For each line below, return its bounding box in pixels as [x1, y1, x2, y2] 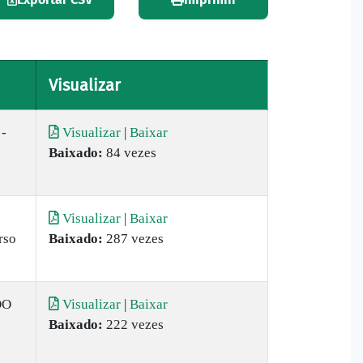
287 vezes [103, 231, 164, 246]
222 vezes [103, 317, 164, 332]
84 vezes [103, 145, 156, 160]
